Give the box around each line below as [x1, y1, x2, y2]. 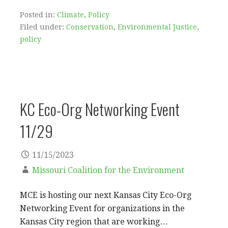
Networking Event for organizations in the [20, 203, 185, 213]
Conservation [66, 22, 113, 31]
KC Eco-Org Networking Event [20, 97, 180, 121]
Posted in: [20, 10, 57, 19]
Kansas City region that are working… [20, 216, 168, 226]
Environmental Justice [118, 22, 197, 31]
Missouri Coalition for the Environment [32, 165, 184, 175]
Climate [57, 10, 84, 19]
